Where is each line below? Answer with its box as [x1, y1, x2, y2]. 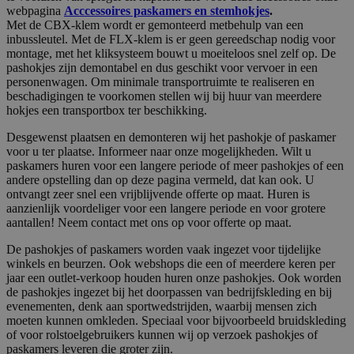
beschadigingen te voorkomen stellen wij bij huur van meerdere [6, 89, 322, 104]
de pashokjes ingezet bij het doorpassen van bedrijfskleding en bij [6, 285, 332, 299]
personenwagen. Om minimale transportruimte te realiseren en [6, 75, 314, 89]
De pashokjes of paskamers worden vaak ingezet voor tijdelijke [6, 243, 321, 257]
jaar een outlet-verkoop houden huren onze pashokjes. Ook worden [6, 271, 341, 285]
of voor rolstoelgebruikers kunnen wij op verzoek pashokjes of [6, 328, 318, 342]
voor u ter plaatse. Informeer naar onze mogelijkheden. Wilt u [6, 145, 311, 159]
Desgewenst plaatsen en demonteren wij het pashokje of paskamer [6, 130, 336, 145]
